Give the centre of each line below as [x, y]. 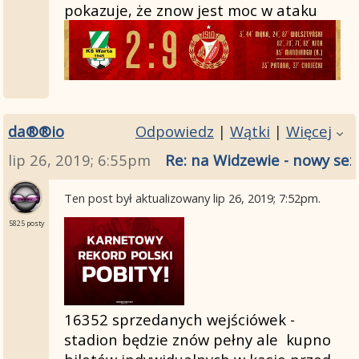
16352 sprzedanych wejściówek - [179, 320]
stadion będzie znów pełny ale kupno [197, 340]
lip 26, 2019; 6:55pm [79, 160]
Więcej [309, 131]
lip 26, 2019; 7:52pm [265, 198]
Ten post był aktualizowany [138, 198]
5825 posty [26, 223]
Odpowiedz [174, 131]
